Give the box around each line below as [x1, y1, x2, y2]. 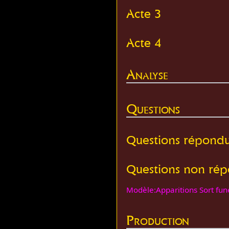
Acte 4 [126, 35, 162, 51]
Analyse [126, 66, 169, 83]
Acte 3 [126, 6, 162, 21]
